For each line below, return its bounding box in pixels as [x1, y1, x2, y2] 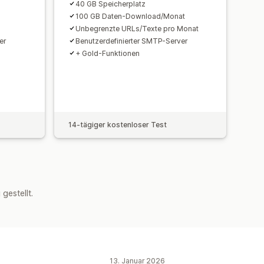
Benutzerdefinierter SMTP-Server [75, 36, 187, 45]
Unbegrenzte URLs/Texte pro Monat [75, 24, 199, 33]
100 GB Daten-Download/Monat [75, 11, 185, 21]
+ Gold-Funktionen [75, 48, 140, 58]
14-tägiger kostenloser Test [68, 120, 167, 129]
